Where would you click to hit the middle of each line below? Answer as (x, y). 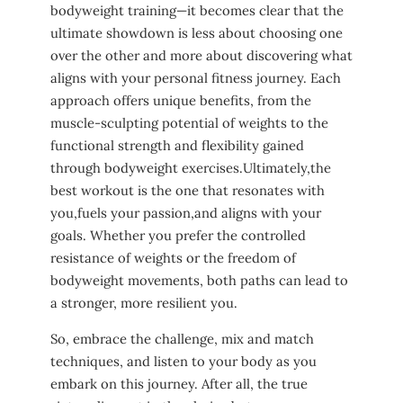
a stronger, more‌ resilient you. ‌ (146, 303)
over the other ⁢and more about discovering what (201, 56)
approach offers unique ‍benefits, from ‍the (181, 101)
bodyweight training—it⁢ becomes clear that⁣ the (197, 11)
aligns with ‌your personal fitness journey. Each (196, 78)
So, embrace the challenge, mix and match (182, 339)
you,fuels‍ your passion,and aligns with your (186, 213)
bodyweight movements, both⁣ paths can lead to (199, 281)
